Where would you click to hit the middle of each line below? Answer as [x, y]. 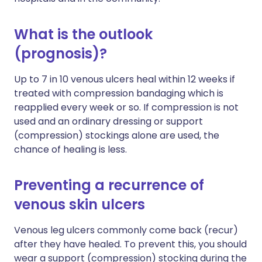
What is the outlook [83, 34]
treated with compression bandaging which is [119, 93]
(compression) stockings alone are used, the [117, 135]
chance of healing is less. [70, 149]
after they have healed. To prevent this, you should [130, 244]
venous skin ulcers [80, 204]
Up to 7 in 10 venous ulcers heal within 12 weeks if [125, 79]
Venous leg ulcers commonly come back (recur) [126, 230]
